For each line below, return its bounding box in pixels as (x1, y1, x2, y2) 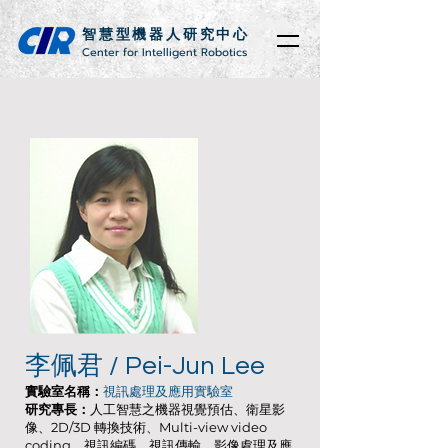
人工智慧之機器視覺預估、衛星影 (90, 401, 285, 417)
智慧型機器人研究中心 (82, 25, 250, 43)
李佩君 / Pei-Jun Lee (25, 353, 265, 379)
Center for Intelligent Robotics (82, 44, 251, 61)
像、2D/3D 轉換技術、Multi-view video (25, 419, 267, 435)
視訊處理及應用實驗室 (103, 383, 233, 399)
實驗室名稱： (25, 383, 103, 399)
